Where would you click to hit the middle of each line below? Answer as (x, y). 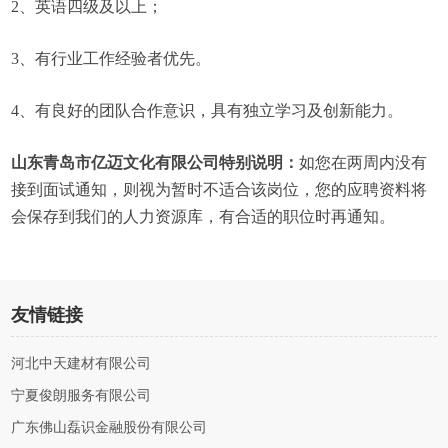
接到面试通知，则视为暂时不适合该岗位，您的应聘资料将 (219, 189)
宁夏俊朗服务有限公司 (81, 395)
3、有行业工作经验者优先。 (111, 58)
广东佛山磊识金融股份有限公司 (109, 427)
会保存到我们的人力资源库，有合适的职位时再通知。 (203, 216)
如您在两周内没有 (363, 162)
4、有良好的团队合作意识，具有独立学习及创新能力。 (207, 110)
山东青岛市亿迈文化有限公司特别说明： (155, 162)
